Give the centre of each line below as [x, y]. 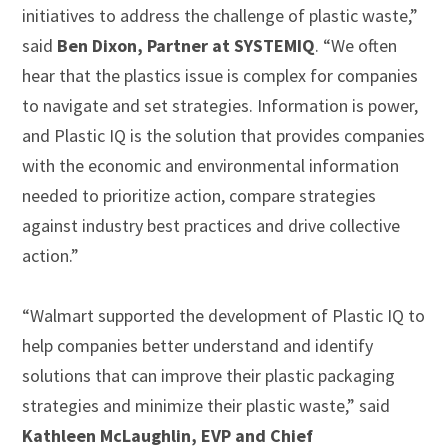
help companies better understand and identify [198, 345]
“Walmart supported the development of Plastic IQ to [224, 315]
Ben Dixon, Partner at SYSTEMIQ [186, 45]
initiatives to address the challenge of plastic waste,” [220, 15]
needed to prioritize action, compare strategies [199, 195]
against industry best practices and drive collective [211, 225]
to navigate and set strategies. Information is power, [220, 105]
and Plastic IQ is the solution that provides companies [224, 135]
